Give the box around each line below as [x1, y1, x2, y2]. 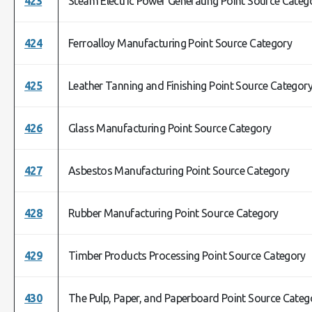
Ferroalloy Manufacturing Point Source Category [68, 37, 292, 49]
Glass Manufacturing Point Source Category [68, 122, 272, 134]
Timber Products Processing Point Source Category [68, 249, 306, 262]
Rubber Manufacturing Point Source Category [68, 207, 279, 219]
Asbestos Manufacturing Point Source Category [68, 164, 290, 177]
